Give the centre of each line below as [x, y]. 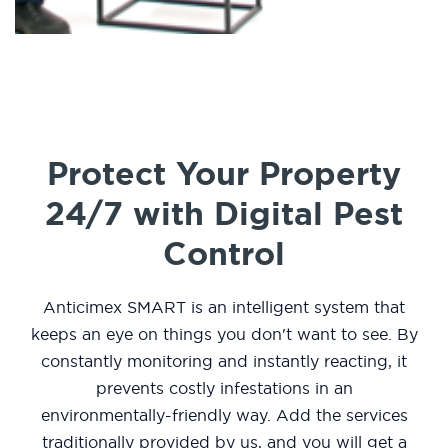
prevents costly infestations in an [224, 388]
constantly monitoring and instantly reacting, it [224, 361]
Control [224, 254]
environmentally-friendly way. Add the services [224, 415]
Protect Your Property [224, 174]
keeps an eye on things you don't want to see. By [224, 334]
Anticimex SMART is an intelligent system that [224, 307]
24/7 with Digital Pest [224, 214]
